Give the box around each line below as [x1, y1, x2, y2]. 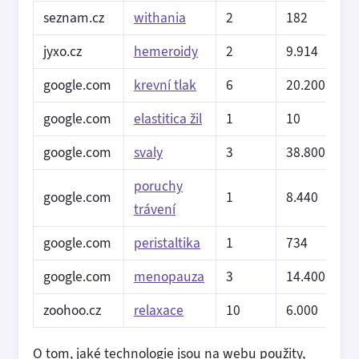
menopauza [134, 267, 204, 286]
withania [134, 8, 186, 27]
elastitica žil [134, 109, 202, 128]
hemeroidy [134, 42, 198, 61]
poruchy [134, 176, 183, 196]
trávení [134, 200, 175, 219]
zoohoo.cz [43, 301, 101, 320]
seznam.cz [43, 8, 104, 27]
